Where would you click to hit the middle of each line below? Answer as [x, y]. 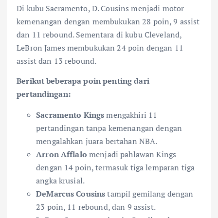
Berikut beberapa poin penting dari [83, 81]
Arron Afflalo [62, 154]
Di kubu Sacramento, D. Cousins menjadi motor [100, 9]
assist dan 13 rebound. [57, 61]
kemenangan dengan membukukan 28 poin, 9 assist [108, 22]
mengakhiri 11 [131, 115]
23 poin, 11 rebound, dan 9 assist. [96, 207]
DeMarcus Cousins [71, 194]
